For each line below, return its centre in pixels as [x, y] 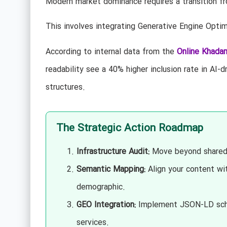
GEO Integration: [106, 205]
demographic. [101, 187]
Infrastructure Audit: [113, 152]
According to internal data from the [111, 52]
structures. [65, 87]
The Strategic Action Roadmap [129, 128]
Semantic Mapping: [111, 169]
